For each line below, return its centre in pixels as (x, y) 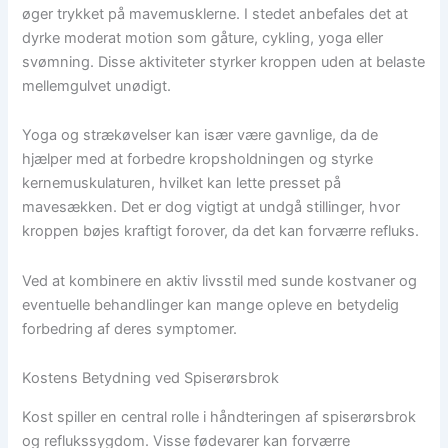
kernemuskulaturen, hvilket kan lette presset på (182, 183)
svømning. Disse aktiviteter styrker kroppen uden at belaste (224, 61)
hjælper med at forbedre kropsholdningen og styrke (198, 159)
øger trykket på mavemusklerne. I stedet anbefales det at (215, 13)
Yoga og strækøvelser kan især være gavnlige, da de (200, 135)
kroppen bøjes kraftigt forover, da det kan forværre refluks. (221, 231)
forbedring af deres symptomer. (130, 328)
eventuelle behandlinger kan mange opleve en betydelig (211, 304)
